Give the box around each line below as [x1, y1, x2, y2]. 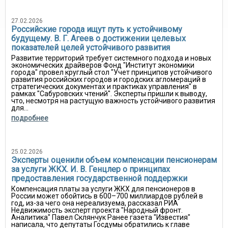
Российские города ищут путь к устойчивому [11, 24, 182, 34]
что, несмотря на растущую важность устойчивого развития [11, 97, 215, 105]
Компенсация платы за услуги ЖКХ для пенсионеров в [11, 185, 195, 193]
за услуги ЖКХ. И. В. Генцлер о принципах [11, 164, 170, 174]
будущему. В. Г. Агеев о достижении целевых [11, 34, 186, 43]
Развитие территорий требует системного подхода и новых [11, 54, 211, 62]
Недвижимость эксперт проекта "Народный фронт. [11, 206, 183, 214]
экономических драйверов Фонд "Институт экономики [11, 61, 194, 69]
